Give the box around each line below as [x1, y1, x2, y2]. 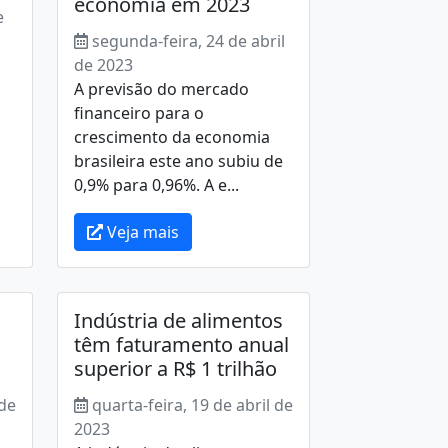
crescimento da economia [73, 126, 270, 148]
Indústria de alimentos [73, 307, 283, 334]
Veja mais [102, 221, 179, 243]
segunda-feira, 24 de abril [91, 30, 285, 52]
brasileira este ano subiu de [73, 150, 283, 172]
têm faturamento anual [73, 331, 289, 358]
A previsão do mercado [73, 78, 249, 100]
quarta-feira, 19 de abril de [91, 394, 293, 416]
